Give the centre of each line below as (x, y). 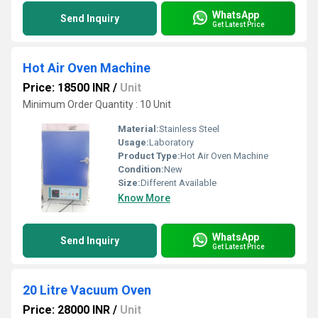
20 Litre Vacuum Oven (87, 290)
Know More (144, 198)
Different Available (179, 183)
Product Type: (149, 156)
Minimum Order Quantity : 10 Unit (97, 104)
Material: (138, 129)
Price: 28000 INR (66, 310)
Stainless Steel (189, 129)
